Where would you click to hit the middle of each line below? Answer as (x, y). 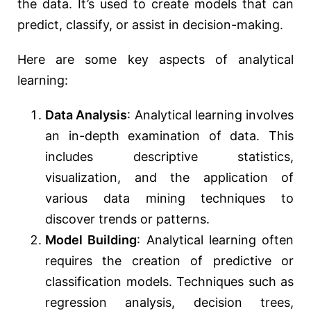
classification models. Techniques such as (169, 282)
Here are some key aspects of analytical (155, 60)
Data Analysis (86, 115)
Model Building (91, 240)
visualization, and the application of (169, 178)
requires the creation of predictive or (169, 261)
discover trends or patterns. (127, 219)
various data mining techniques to (169, 199)
